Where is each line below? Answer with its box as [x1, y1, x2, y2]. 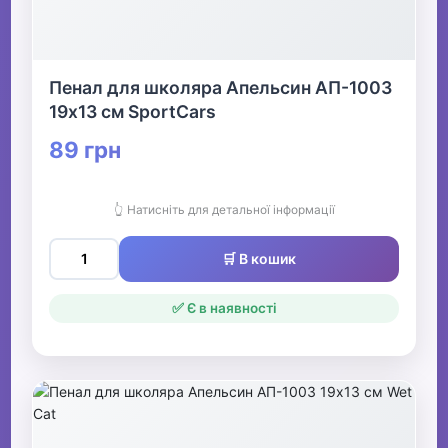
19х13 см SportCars [49, 101, 217, 123]
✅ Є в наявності [171, 300, 277, 317]
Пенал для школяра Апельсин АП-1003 [49, 77, 393, 99]
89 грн [49, 136, 122, 164]
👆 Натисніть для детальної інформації [113, 202, 335, 218]
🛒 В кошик [222, 250, 296, 268]
